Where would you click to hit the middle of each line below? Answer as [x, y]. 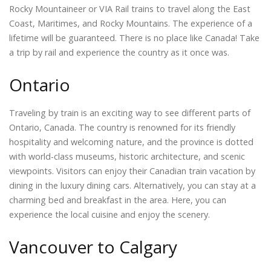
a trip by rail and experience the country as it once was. [119, 53]
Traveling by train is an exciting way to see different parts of [130, 113]
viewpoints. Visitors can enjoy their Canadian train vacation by [132, 171]
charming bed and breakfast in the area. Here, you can [118, 200]
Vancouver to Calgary [93, 247]
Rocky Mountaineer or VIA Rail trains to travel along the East [130, 9]
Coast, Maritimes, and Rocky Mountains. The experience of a [131, 24]
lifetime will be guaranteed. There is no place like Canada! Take [134, 38]
